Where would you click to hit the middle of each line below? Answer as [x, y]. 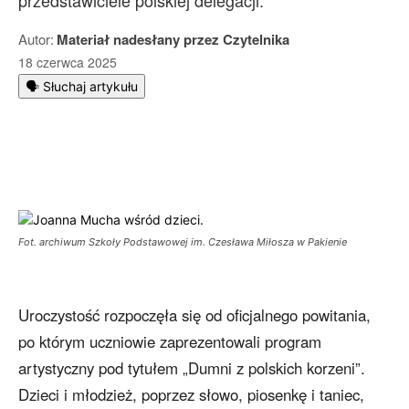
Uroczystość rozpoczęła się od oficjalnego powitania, [194, 315]
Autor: [36, 39]
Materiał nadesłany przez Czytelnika [173, 39]
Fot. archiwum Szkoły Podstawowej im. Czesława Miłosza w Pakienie [183, 242]
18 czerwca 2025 [68, 63]
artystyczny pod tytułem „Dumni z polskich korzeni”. [192, 368]
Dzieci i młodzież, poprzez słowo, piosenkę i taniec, [191, 395]
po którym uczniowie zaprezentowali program [170, 342]
